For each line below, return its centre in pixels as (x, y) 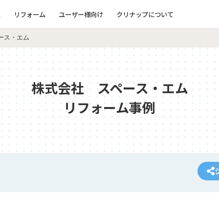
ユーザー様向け (81, 14)
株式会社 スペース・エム (109, 88)
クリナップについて (145, 14)
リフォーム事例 (109, 107)
